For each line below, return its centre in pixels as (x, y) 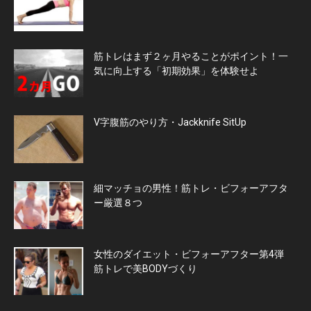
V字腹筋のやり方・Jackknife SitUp (170, 123)
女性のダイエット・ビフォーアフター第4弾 (194, 254)
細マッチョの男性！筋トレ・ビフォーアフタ (191, 188)
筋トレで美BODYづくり (145, 269)
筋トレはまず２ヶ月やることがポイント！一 (191, 57)
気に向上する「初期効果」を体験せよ (176, 71)
